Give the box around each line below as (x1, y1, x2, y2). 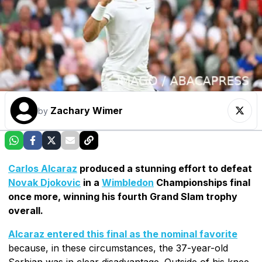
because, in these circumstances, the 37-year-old (8, 242, 228, 254)
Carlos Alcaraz (8, 162, 77, 174)
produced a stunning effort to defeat (77, 162, 252, 174)
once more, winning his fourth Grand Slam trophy (8, 190, 237, 202)
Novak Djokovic (8, 176, 81, 188)
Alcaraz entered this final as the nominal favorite (8, 227, 237, 240)
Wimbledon (102, 176, 154, 188)
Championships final (154, 176, 250, 188)
